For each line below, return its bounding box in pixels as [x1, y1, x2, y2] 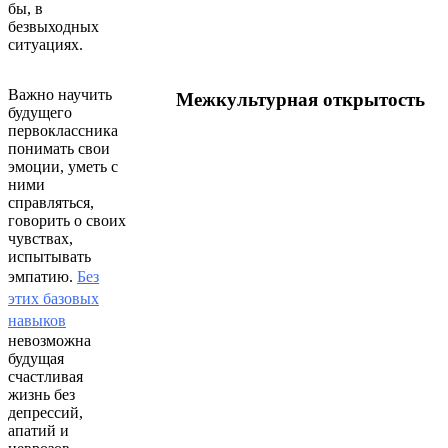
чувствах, [8, 229, 73, 247]
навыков [8, 311, 66, 329]
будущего [8, 103, 72, 121]
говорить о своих [8, 211, 126, 229]
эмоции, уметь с [8, 157, 118, 175]
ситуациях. [8, 35, 83, 53]
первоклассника [8, 121, 118, 139]
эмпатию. [8, 267, 77, 285]
